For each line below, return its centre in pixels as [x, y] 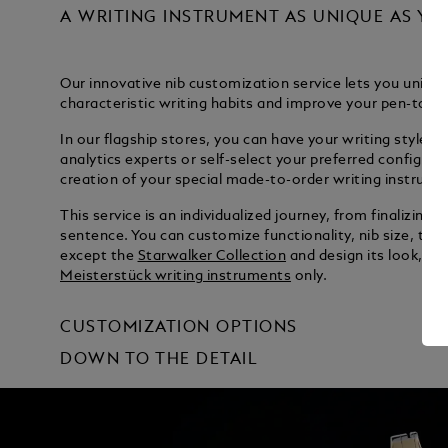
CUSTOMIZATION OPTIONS [179, 328]
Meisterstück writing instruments [176, 276]
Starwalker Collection [212, 256]
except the [99, 256]
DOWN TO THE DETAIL [159, 360]
